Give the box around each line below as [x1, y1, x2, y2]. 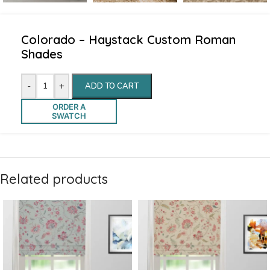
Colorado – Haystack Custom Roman [21, 31, 236, 47]
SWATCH [51, 110, 86, 121]
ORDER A [52, 101, 86, 111]
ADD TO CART [85, 80, 139, 92]
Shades [21, 46, 63, 61]
